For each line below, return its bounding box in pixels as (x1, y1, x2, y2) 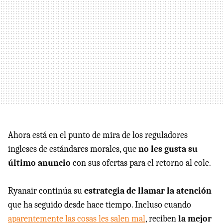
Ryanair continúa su (8, 186, 84, 196)
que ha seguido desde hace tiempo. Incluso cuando (8, 200, 191, 210)
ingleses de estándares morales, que (8, 144, 138, 154)
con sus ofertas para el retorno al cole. (71, 158, 211, 168)
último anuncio (8, 158, 71, 168)
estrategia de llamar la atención (84, 186, 212, 196)
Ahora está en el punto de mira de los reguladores (8, 130, 188, 140)
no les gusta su (138, 144, 198, 154)
